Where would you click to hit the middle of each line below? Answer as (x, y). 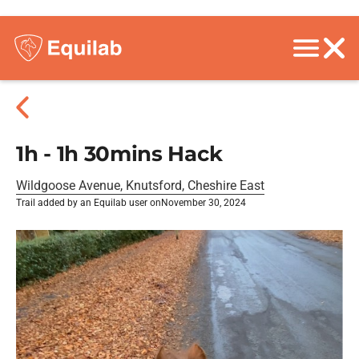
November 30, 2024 (204, 203)
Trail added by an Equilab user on (89, 203)
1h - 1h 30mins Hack (119, 154)
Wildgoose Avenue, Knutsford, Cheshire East (140, 186)
